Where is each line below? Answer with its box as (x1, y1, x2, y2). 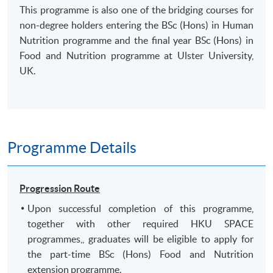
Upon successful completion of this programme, (27, 202, 253, 214)
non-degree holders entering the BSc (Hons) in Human (19, 19, 253, 31)
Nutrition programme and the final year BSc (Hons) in (19, 35, 253, 46)
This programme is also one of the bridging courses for (19, 4, 253, 16)
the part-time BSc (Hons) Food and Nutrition (27, 248, 253, 260)
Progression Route (19, 182, 101, 194)
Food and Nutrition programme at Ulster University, (19, 50, 253, 62)
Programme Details (7, 139, 136, 157)
